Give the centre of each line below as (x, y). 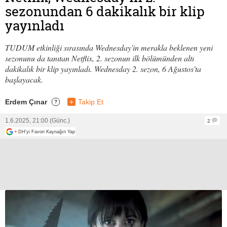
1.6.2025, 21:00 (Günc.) (37, 121)
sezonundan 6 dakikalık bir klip (105, 12)
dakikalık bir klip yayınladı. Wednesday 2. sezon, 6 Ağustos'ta (103, 69)
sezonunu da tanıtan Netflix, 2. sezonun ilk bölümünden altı (100, 58)
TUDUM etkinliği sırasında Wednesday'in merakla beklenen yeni (109, 48)
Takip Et (91, 102)
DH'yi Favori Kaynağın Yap (47, 132)
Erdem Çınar (26, 102)
